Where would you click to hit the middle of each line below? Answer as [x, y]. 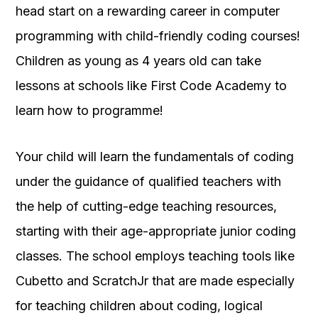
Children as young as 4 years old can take [138, 61]
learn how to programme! [89, 111]
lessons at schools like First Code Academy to [151, 86]
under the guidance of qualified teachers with [148, 182]
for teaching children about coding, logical [139, 306]
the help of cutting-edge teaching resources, [146, 207]
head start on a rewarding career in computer [148, 11]
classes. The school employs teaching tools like [155, 256]
